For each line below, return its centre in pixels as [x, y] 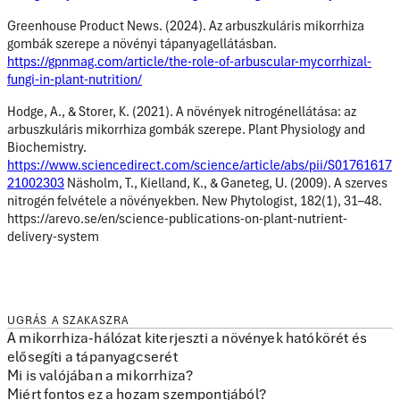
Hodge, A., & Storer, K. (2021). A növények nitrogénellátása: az [182, 112]
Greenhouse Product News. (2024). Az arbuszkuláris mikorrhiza [186, 26]
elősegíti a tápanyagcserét [92, 357]
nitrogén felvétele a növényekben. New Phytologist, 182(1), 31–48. [195, 201]
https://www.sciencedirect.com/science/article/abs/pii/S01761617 [200, 166]
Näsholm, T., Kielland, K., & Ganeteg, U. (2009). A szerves [226, 183]
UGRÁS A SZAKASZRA [68, 321]
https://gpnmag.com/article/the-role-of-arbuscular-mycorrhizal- [189, 62]
